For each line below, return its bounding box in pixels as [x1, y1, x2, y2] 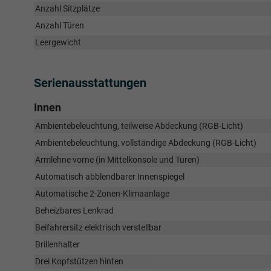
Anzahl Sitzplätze [35, 4, 100, 14]
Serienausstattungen [34, 76, 146, 91]
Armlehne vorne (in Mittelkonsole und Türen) [35, 155, 200, 165]
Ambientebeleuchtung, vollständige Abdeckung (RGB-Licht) [35, 138, 256, 148]
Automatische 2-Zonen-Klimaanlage [35, 189, 169, 199]
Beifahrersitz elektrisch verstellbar [35, 223, 162, 233]
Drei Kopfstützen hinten [35, 256, 123, 267]
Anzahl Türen [35, 21, 84, 31]
